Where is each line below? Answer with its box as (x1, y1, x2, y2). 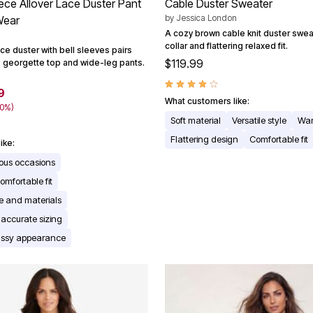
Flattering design (170, 133, 238, 145)
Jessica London (176, 12, 237, 23)
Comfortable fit (249, 133, 308, 145)
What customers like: (165, 95, 249, 106)
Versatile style (232, 114, 286, 126)
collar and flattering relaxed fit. (165, 40, 288, 51)
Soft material (170, 114, 221, 126)
